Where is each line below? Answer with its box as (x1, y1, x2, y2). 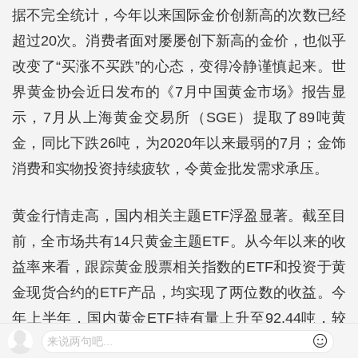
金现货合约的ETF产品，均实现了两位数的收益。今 (12, 284, 346, 300)
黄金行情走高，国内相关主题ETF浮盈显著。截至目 (12, 208, 346, 224)
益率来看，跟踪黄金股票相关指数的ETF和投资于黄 (12, 259, 346, 275)
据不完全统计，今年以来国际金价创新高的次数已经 (12, 7, 346, 23)
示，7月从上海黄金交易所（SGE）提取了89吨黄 (12, 109, 346, 125)
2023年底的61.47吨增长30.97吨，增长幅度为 (12, 336, 346, 352)
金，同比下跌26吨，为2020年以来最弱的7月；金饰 (12, 135, 346, 151)
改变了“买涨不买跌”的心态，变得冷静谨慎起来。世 (12, 58, 346, 74)
